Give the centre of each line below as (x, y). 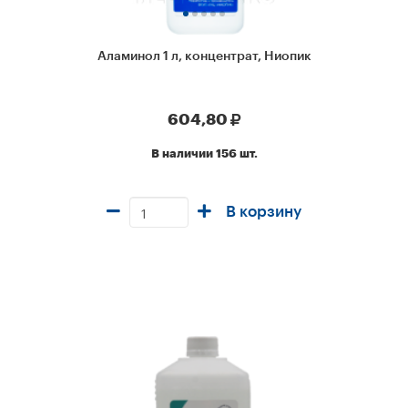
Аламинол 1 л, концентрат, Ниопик (204, 56)
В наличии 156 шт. (204, 154)
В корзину (264, 212)
